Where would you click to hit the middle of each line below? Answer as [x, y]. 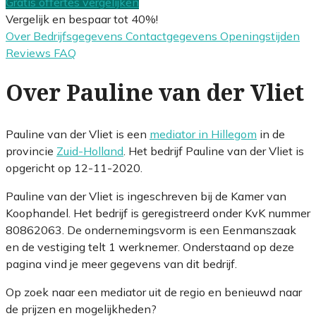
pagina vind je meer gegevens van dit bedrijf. [121, 263]
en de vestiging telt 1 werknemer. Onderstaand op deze [150, 247]
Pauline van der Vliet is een [78, 134]
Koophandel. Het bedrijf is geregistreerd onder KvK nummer [158, 213]
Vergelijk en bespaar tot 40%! [82, 19]
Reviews [30, 53]
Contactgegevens [173, 36]
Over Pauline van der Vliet [155, 93]
